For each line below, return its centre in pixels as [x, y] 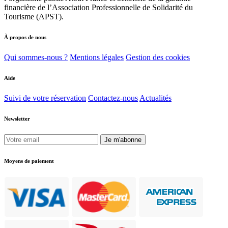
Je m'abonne [123, 139]
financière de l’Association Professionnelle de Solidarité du [98, 7]
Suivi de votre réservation [45, 98]
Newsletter [17, 118]
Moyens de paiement [29, 161]
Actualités [155, 98]
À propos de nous [25, 37]
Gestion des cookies [158, 57]
